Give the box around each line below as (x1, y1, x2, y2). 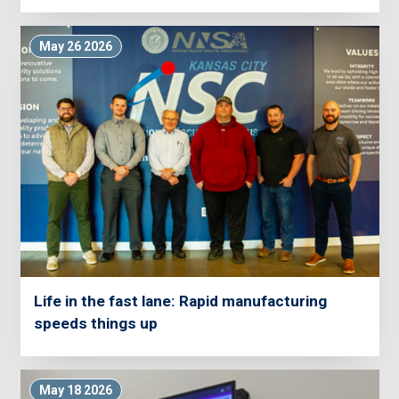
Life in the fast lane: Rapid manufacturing (33, 292, 327, 311)
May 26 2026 (38, 39, 112, 54)
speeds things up (33, 314, 158, 333)
